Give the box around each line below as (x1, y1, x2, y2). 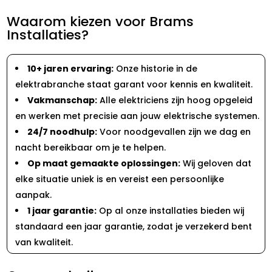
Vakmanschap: (27, 93, 98, 106)
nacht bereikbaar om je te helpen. (15, 141, 166, 154)
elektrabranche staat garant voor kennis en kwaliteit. (15, 78, 253, 90)
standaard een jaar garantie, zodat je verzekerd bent (15, 220, 253, 233)
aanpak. (15, 188, 52, 201)
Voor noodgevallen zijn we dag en (97, 125, 251, 138)
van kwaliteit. (15, 236, 73, 248)
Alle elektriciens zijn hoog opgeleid (97, 93, 253, 106)
